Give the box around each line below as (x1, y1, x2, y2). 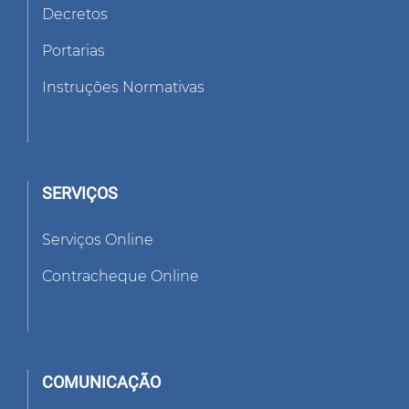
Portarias (42, 42, 105, 60)
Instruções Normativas (42, 79, 204, 97)
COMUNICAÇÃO (42, 372, 161, 393)
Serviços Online (42, 231, 153, 249)
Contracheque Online (42, 267, 199, 286)
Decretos (42, 5, 108, 24)
